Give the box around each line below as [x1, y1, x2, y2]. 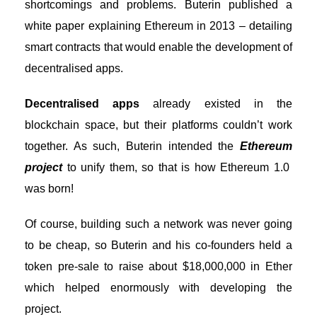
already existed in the [139, 98, 293, 110]
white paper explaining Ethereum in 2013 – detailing [25, 20, 292, 32]
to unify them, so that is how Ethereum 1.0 [62, 161, 292, 173]
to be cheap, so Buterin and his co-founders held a [25, 239, 292, 251]
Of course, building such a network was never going [25, 218, 292, 230]
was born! [25, 183, 74, 195]
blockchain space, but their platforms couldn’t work [25, 119, 292, 131]
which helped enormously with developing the [25, 282, 292, 294]
